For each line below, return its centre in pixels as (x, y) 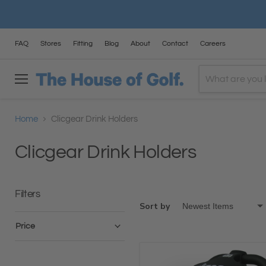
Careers (213, 43)
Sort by (155, 206)
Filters (28, 194)
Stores (51, 43)
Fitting (83, 43)
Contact (175, 43)
